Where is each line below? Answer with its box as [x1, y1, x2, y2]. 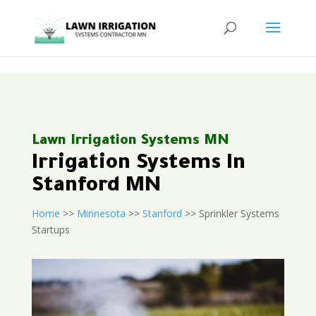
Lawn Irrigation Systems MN [31, 134, 229, 150]
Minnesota [76, 207, 126, 220]
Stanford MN [31, 176, 161, 198]
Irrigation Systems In [31, 153, 245, 176]
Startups [31, 223, 70, 236]
